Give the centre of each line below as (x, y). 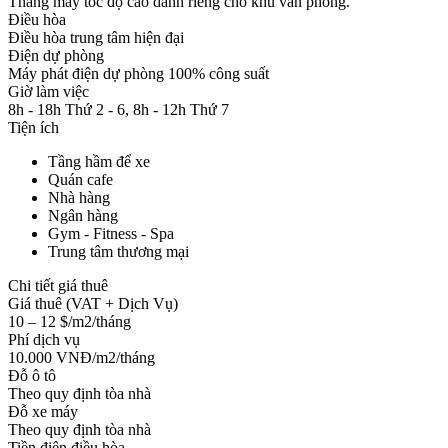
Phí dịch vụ (44, 339)
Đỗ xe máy (43, 411)
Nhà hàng (79, 197)
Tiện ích (33, 127)
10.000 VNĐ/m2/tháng (81, 357)
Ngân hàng (83, 215)
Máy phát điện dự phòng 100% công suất (138, 73)
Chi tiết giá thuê (58, 285)
